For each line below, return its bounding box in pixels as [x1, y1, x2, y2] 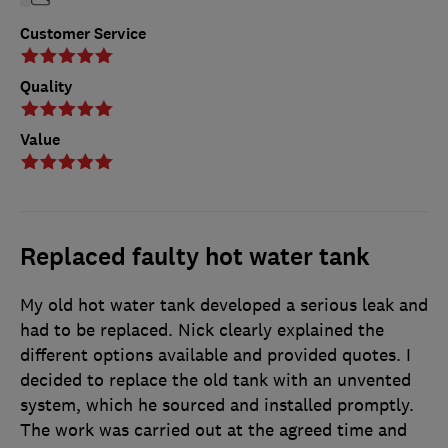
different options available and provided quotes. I [20, 343, 411, 366]
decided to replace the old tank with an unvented [20, 368, 411, 391]
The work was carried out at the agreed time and [20, 418, 407, 441]
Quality [20, 75, 73, 97]
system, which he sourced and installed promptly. [20, 393, 414, 416]
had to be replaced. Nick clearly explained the [20, 318, 384, 341]
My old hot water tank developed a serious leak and [20, 293, 428, 316]
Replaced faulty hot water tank [20, 240, 370, 273]
